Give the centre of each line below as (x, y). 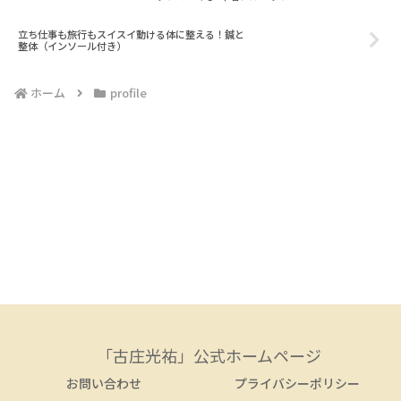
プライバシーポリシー (297, 384)
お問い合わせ (104, 384)
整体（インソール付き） (72, 45)
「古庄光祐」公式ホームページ (209, 356)
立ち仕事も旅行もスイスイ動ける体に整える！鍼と (131, 34)
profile (128, 93)
